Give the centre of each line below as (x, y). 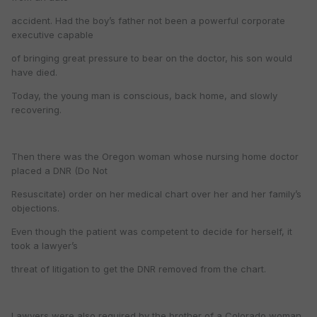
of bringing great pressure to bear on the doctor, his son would (152, 58)
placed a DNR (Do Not (59, 171)
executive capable (52, 35)
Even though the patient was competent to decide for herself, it (152, 232)
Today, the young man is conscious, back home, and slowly (144, 96)
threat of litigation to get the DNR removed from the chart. (139, 269)
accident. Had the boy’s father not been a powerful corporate (148, 21)
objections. (35, 208)
